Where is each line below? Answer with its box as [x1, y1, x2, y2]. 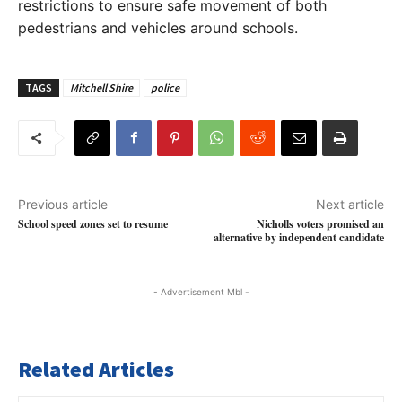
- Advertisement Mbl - [153, 285, 249, 297]
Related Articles [18, 354, 174, 383]
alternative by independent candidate [213, 229, 384, 245]
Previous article [18, 196, 108, 212]
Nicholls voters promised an [256, 215, 384, 232]
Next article [315, 196, 384, 212]
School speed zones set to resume [18, 215, 168, 232]
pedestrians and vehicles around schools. [18, 18, 298, 37]
